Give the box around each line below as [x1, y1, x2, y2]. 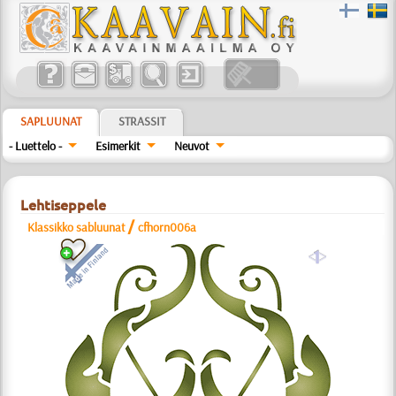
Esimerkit [95, 138, 141, 154]
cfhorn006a [138, 219, 197, 235]
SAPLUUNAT [20, 113, 82, 129]
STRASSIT [118, 113, 166, 129]
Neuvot [173, 138, 209, 154]
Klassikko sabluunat [27, 219, 126, 235]
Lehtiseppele [20, 197, 107, 213]
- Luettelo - [9, 138, 63, 154]
